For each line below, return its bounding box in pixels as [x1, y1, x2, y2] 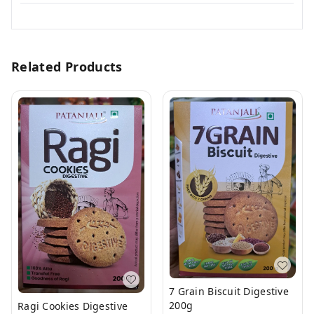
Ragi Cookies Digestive [18, 299, 43, 313]
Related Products [11, 57, 123, 75]
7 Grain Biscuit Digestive [169, 285, 289, 299]
